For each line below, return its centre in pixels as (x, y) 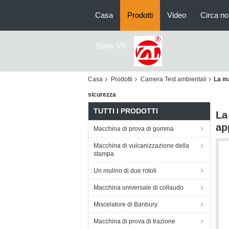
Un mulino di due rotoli (125, 171)
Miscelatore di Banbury (125, 204)
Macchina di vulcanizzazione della (141, 146)
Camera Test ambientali (174, 79)
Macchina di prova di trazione (134, 221)
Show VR (111, 46)
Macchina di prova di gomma (134, 129)
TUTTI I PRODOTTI (126, 111)
